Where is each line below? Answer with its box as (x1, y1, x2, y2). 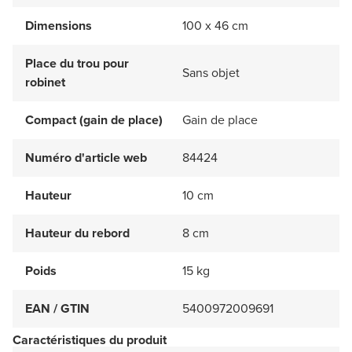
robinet (25, 73, 65, 92)
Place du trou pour (25, 54, 129, 73)
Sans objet (182, 64, 240, 82)
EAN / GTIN (25, 299, 90, 318)
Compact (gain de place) (25, 111, 163, 130)
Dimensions (25, 16, 92, 35)
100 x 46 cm (182, 16, 248, 35)
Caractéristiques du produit (13, 331, 167, 350)
